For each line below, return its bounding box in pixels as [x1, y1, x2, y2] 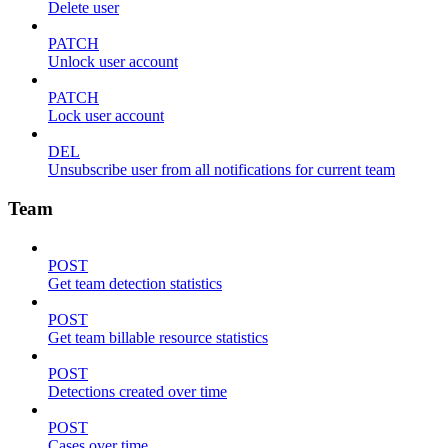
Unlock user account [48, 53, 178, 71]
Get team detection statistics [48, 274, 222, 292]
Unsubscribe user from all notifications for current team [48, 161, 395, 179]
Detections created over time [48, 382, 227, 400]
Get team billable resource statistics [48, 328, 268, 346]
